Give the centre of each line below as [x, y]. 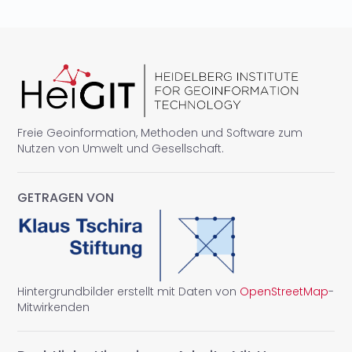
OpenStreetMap [284, 292]
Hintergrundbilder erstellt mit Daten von [129, 292]
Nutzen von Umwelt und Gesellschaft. [121, 148]
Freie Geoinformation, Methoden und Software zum [160, 132]
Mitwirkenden [54, 308]
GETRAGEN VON [66, 197]
